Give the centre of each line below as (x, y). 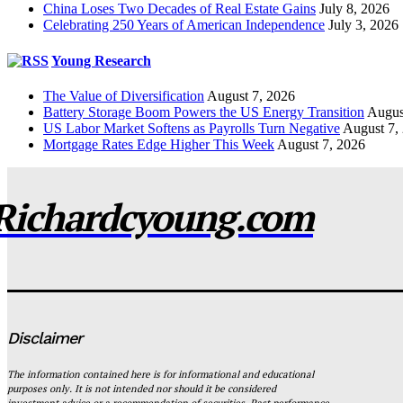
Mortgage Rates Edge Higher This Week (159, 144)
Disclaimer (45, 337)
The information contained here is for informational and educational (161, 374)
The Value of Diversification (124, 95)
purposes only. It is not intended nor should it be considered (142, 389)
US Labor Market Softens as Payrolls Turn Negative (192, 128)
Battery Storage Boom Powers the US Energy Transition (204, 112)
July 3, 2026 (363, 25)
